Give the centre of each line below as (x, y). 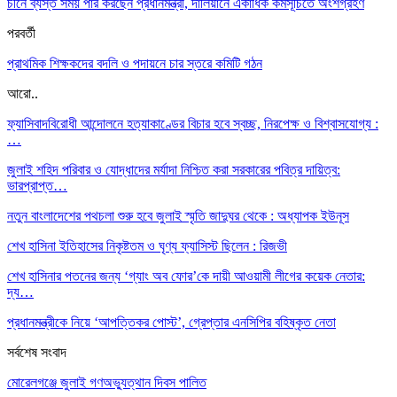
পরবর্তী (21, 33)
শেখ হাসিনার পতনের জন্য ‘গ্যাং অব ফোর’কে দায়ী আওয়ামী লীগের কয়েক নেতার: (186, 276)
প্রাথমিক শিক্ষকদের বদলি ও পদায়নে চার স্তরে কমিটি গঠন (135, 63)
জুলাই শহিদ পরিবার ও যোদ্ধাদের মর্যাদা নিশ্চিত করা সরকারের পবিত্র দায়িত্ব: (174, 169)
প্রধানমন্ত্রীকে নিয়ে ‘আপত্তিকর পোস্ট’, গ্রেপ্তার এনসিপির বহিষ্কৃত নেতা (171, 322)
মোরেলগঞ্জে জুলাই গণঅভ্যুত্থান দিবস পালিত (107, 382)
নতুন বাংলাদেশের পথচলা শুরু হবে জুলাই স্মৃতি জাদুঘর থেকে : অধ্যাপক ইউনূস (178, 215)
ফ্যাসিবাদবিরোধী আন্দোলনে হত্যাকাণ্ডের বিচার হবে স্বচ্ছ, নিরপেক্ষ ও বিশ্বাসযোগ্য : (193, 123)
